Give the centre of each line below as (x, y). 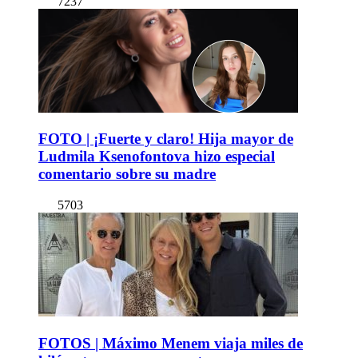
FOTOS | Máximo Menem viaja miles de (171, 343)
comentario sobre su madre (127, 174)
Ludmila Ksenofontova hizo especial (157, 157)
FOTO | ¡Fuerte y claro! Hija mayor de (166, 139)
